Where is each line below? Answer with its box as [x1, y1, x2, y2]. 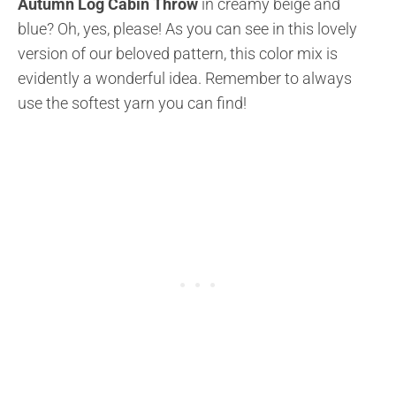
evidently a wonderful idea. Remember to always [18, 68, 352, 88]
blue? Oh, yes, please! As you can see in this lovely [18, 19, 357, 38]
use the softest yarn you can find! [18, 93, 247, 112]
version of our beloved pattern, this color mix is [18, 43, 338, 63]
